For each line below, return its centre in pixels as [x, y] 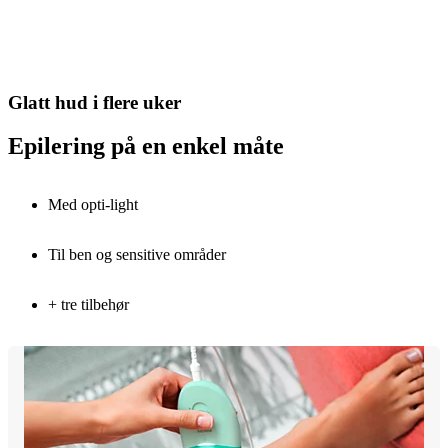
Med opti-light [93, 205]
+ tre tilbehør [88, 305]
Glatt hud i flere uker [94, 102]
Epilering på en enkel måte [146, 146]
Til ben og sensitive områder [137, 255]
